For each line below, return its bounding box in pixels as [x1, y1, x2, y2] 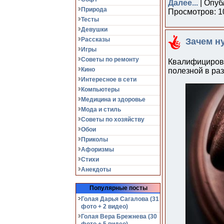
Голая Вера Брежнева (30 [81, 213, 157, 220]
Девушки [81, 26, 107, 33]
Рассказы [81, 36, 110, 43]
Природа [81, 6, 107, 13]
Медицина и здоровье [81, 96, 145, 103]
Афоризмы [81, 146, 114, 153]
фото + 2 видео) [81, 203, 128, 210]
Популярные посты [89, 184, 147, 191]
